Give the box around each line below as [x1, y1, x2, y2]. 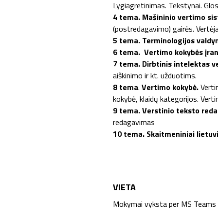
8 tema [113, 81, 138, 93]
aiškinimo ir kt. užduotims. [113, 70, 197, 81]
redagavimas [113, 116, 155, 128]
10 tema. [113, 128, 145, 140]
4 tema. [113, 11, 140, 23]
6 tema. [113, 46, 140, 58]
